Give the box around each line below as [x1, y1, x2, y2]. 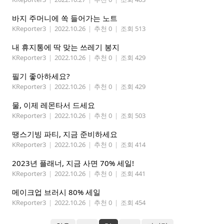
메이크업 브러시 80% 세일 [12, 187, 100, 197]
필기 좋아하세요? [12, 71, 70, 81]
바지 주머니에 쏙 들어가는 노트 [12, 13, 117, 23]
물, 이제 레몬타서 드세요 [12, 100, 95, 110]
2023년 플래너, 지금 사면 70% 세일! [12, 158, 134, 168]
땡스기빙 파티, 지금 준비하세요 [12, 129, 117, 139]
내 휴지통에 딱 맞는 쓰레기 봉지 [12, 42, 119, 52]
